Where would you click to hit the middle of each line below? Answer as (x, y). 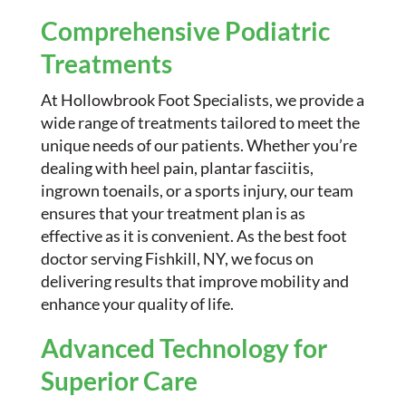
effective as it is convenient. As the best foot (193, 236)
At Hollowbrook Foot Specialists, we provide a (202, 100)
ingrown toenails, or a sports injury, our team (197, 190)
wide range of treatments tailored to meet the (200, 122)
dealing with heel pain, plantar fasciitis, (177, 168)
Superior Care (119, 381)
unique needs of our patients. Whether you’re (198, 145)
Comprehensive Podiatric (185, 31)
